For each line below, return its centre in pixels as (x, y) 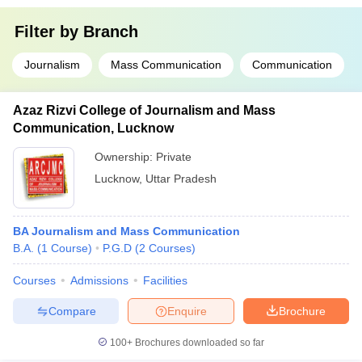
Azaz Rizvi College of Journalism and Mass (144, 110)
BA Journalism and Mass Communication (126, 231)
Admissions (99, 280)
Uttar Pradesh (181, 179)
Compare (72, 311)
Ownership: (125, 157)
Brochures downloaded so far (198, 343)
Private (174, 157)
